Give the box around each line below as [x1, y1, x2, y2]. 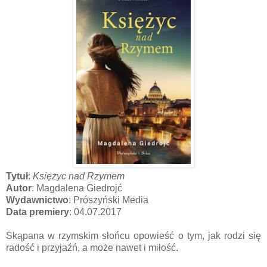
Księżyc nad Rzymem [33, 170, 125, 181]
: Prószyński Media [69, 194, 148, 205]
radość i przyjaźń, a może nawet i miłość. [6, 242, 178, 253]
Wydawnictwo [6, 194, 69, 205]
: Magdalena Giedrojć [32, 182, 122, 193]
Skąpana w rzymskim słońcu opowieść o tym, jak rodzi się [6, 230, 261, 241]
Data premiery [6, 206, 69, 217]
